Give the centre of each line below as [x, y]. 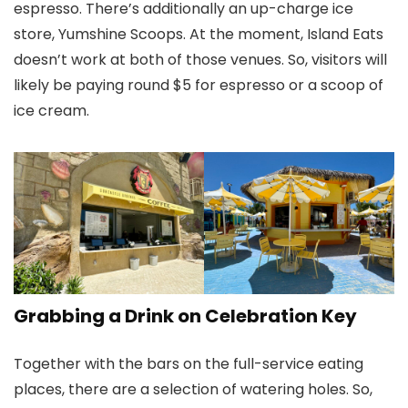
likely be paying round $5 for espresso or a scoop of [199, 85]
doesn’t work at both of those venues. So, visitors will [200, 59]
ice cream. [53, 110]
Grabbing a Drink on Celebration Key [185, 316]
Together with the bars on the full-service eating [189, 364]
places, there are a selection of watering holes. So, [193, 390]
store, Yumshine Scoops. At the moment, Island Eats [199, 34]
